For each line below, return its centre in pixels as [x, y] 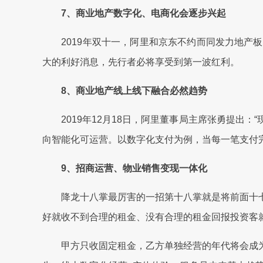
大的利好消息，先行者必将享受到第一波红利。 [141, 62]
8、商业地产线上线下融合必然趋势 [125, 91]
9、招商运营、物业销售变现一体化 [125, 168]
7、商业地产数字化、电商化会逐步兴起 [134, 13]
